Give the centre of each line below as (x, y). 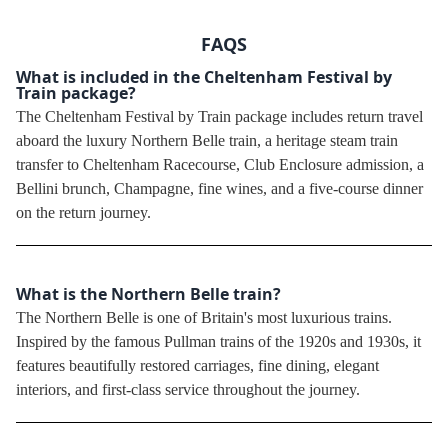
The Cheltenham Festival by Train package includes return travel (219, 117)
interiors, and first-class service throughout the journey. (188, 390)
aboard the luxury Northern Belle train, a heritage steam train (207, 141)
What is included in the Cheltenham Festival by (204, 77)
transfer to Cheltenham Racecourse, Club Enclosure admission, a (220, 165)
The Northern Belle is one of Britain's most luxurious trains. (204, 318)
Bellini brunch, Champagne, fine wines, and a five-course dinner (219, 189)
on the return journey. (83, 213)
